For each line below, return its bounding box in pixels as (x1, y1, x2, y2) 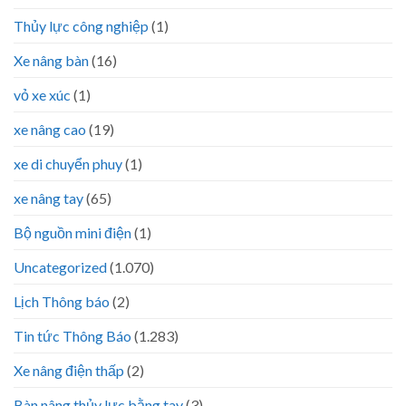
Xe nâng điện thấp (14, 361, 124, 379)
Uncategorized (14, 257, 107, 275)
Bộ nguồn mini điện (14, 223, 131, 241)
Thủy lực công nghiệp (14, 16, 149, 34)
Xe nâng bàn (14, 51, 89, 69)
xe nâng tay (14, 188, 83, 207)
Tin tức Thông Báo (14, 326, 131, 344)
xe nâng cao (14, 120, 86, 138)
